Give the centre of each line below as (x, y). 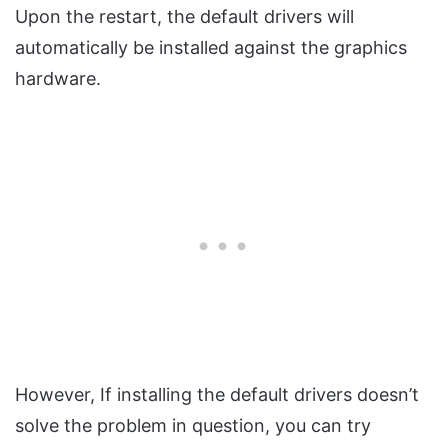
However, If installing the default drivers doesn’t (217, 395)
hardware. (58, 79)
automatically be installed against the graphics (211, 48)
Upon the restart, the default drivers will (184, 17)
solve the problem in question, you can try (193, 426)
